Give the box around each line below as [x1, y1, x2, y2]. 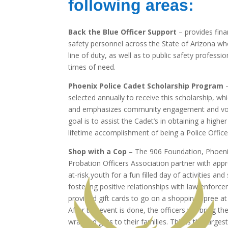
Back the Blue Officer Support [68, 26, 177, 37]
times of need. [68, 62, 116, 72]
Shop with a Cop [68, 146, 127, 156]
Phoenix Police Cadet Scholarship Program [68, 80, 224, 91]
